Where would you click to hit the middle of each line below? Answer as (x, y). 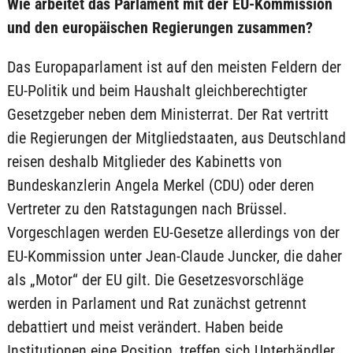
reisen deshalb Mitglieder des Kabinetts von (144, 162)
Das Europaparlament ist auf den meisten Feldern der (174, 67)
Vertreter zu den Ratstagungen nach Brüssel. (147, 209)
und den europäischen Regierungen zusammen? (160, 28)
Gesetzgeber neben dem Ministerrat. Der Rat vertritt (167, 114)
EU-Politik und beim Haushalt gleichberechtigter (157, 91)
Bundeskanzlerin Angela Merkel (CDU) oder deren (160, 185)
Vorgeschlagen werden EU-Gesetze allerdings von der (173, 232)
